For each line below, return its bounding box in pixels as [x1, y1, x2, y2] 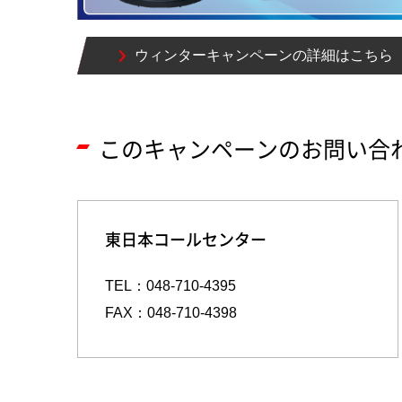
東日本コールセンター [104, 227, 267, 252]
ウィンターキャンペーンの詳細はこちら [134, 48, 393, 64]
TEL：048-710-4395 [104, 277, 236, 293]
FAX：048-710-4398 [104, 304, 237, 320]
